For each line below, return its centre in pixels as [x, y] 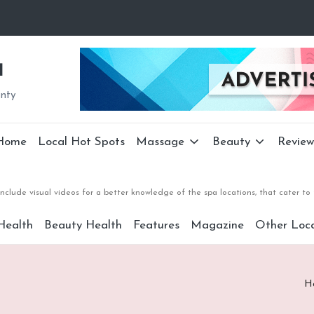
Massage [161, 142]
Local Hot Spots [82, 142]
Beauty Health [83, 225]
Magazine [217, 225]
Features [156, 225]
